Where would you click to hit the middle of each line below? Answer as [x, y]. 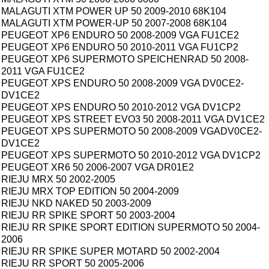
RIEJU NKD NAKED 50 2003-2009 [76, 204]
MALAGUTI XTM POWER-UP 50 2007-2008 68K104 [114, 23]
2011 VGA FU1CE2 [43, 71]
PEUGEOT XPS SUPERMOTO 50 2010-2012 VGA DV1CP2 [131, 156]
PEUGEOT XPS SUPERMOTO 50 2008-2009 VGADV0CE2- [131, 131]
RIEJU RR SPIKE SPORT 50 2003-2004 [88, 216]
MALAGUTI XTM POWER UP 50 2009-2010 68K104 [114, 11]
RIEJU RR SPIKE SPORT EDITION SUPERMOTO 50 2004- [131, 228]
